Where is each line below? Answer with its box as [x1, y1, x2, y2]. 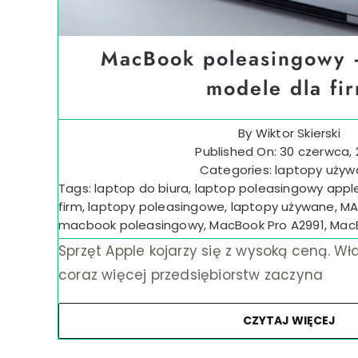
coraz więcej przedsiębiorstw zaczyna [58, 265, 324, 285]
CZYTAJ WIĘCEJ [242, 312, 336, 329]
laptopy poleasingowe [88, 198, 225, 216]
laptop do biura [94, 180, 189, 197]
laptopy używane [230, 198, 335, 216]
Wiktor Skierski [255, 125, 340, 142]
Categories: [199, 161, 276, 179]
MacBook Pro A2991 [209, 217, 324, 234]
